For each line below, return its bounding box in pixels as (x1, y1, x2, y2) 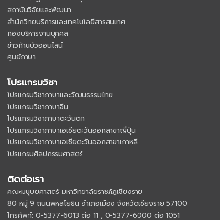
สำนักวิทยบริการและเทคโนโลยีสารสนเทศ (7, 17, 125, 27)
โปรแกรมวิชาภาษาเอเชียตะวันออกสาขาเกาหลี (7, 137, 137, 147)
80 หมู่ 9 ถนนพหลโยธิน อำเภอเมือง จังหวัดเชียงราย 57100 (7, 198, 187, 209)
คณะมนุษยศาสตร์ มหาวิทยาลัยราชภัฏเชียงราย (7, 187, 142, 197)
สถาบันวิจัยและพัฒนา (7, 5, 71, 15)
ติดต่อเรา (7, 172, 44, 186)
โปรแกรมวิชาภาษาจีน (7, 102, 68, 112)
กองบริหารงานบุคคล (7, 28, 68, 39)
